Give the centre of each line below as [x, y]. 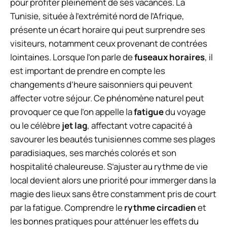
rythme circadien [160, 207]
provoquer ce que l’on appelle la [72, 111]
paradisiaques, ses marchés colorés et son [93, 153]
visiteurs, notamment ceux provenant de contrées [109, 43]
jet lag [74, 125]
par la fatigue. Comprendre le [67, 207]
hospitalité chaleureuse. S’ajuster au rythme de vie [109, 166]
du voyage [185, 111]
